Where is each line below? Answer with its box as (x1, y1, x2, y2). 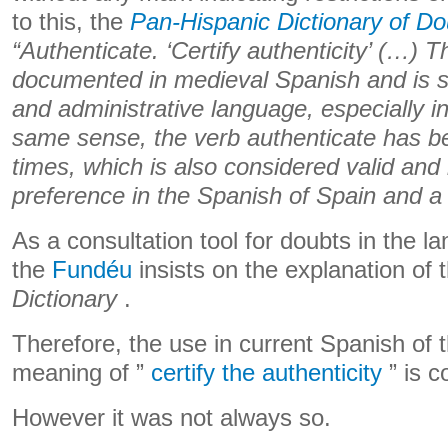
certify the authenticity (151, 360, 382, 386)
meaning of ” (12, 360, 151, 386)
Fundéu (52, 257, 132, 283)
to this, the (12, 9, 130, 35)
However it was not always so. (12, 405, 331, 431)
